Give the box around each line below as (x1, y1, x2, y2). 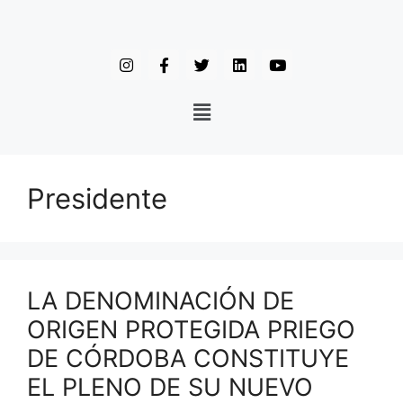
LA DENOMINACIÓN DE (27, 286, 294, 316)
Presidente (27, 182, 167, 215)
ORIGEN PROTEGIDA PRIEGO (27, 315, 355, 345)
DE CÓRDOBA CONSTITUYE (27, 344, 349, 373)
